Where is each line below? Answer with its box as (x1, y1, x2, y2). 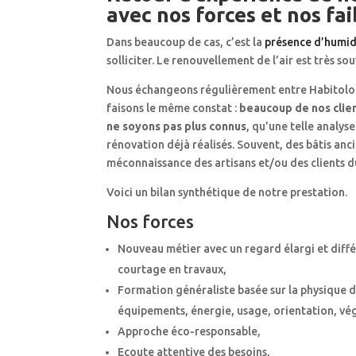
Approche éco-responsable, (118, 325, 261, 339)
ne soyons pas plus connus (106, 120, 247, 133)
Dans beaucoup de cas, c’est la (106, 36, 265, 49)
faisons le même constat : (106, 102, 240, 115)
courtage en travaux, (118, 263, 227, 277)
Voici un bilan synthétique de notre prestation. (106, 186, 348, 199)
